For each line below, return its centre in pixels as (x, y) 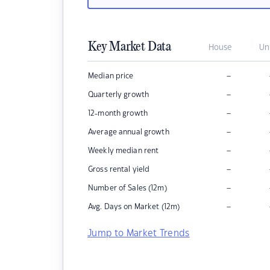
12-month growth (118, 113)
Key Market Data (130, 47)
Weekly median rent (124, 151)
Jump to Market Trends (139, 234)
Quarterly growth (119, 95)
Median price (111, 76)
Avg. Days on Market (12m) (134, 207)
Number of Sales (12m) (127, 188)
